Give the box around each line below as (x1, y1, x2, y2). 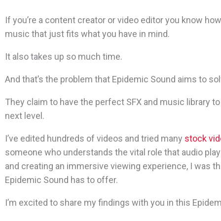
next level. (5, 110, 44, 121)
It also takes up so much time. (5, 51, 124, 62)
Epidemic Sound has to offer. (5, 175, 118, 185)
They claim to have (5, 97, 80, 107)
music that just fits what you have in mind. (5, 29, 170, 39)
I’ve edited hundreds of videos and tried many (5, 133, 184, 144)
